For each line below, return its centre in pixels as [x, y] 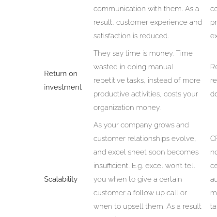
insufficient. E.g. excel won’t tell [144, 165]
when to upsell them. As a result [147, 206]
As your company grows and [141, 125]
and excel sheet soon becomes [146, 152]
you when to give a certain [138, 179]
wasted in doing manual [133, 67]
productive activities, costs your [146, 94]
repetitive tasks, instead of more [147, 80]
